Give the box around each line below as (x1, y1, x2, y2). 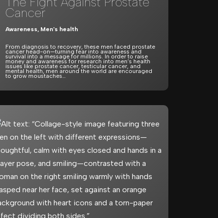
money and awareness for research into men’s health (5, 58, 150, 65)
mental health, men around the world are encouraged (5, 68, 152, 74)
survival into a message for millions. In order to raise (5, 53, 148, 60)
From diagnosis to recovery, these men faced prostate (5, 43, 155, 50)
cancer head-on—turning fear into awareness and (5, 48, 142, 55)
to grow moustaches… (5, 73, 67, 79)
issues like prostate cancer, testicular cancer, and (5, 63, 141, 70)
